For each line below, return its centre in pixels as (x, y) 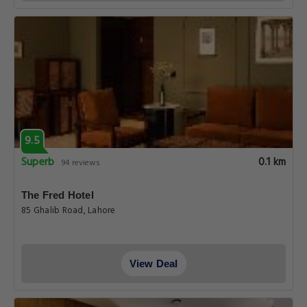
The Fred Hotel (58, 195)
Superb (38, 162)
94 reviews (81, 163)
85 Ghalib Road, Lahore (69, 211)
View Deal (153, 263)
